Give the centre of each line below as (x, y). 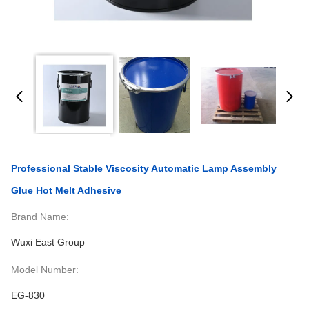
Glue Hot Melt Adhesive (66, 190)
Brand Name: (40, 217)
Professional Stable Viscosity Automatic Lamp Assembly (144, 168)
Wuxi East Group (48, 242)
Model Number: (45, 270)
